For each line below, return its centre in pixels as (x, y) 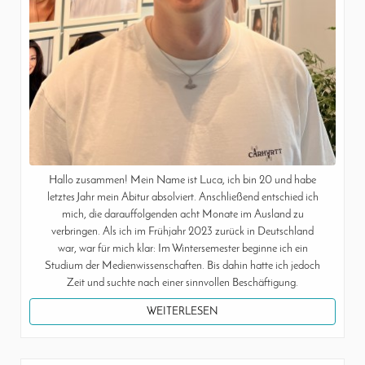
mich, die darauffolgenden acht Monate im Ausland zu (182, 214)
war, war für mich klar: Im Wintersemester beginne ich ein (182, 248)
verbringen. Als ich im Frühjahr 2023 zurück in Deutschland (182, 231)
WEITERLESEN (182, 311)
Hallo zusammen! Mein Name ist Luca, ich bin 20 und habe (182, 180)
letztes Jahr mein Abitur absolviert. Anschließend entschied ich (182, 197)
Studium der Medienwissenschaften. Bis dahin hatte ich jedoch (182, 266)
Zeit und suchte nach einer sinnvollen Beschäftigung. (182, 283)
